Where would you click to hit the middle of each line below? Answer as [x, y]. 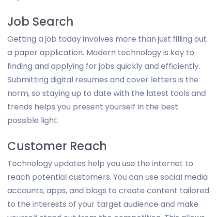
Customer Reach [57, 146]
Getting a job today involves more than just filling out [107, 39]
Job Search [40, 21]
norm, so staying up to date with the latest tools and [107, 93]
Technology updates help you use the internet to [100, 163]
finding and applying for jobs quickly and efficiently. [104, 66]
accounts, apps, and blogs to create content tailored [108, 190]
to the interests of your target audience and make [103, 204]
